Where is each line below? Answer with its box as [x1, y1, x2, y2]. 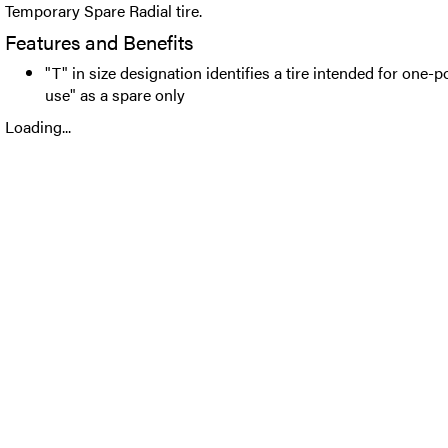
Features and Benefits [5, 27, 193, 56]
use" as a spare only [45, 83, 185, 106]
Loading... [5, 115, 71, 138]
